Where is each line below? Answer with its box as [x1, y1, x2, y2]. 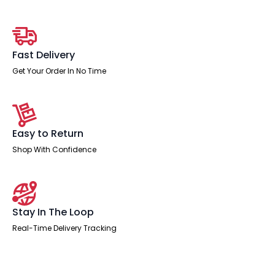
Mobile [12, 4, 45, 18]
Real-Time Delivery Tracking [12, 222, 117, 233]
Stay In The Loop [12, 204, 94, 219]
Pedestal [12, 14, 55, 28]
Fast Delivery [12, 47, 75, 62]
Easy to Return [12, 126, 83, 141]
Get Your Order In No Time [12, 65, 106, 76]
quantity [12, 23, 54, 38]
